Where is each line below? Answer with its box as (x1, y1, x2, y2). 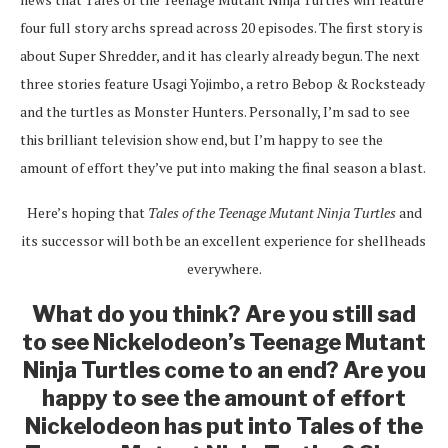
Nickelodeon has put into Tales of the (25, 412, 423, 439)
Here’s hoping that (26, 202, 148, 222)
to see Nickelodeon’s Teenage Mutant (22, 328, 426, 355)
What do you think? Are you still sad (32, 300, 416, 327)
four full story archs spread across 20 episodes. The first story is (20, 17, 423, 37)
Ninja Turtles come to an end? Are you (22, 356, 426, 383)
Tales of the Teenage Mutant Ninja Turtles (147, 202, 396, 222)
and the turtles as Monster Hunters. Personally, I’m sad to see (20, 101, 410, 121)
